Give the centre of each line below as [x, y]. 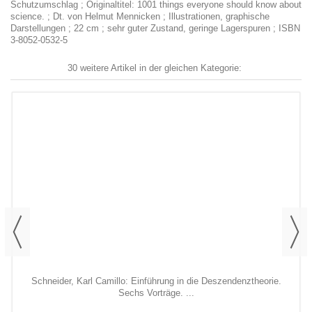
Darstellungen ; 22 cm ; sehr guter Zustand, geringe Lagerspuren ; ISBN [155, 28]
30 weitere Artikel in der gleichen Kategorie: [154, 68]
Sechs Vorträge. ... [156, 292]
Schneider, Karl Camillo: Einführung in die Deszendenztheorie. [156, 281]
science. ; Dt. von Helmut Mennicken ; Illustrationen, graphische [140, 16]
